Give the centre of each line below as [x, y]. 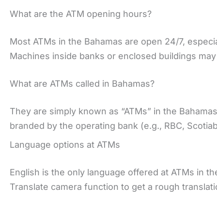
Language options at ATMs [65, 144]
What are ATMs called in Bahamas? [82, 83]
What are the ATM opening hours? [81, 14]
